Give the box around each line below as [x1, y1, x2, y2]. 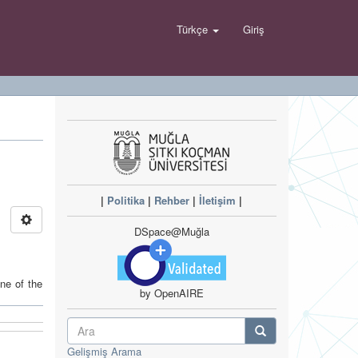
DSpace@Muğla [133, 224, 209, 239]
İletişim [199, 193, 237, 208]
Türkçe [177, 22, 211, 37]
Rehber [154, 193, 190, 208]
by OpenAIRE [139, 285, 204, 300]
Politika [107, 193, 145, 208]
